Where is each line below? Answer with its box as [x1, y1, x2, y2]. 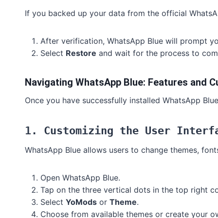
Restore [66, 48, 96, 58]
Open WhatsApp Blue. [40, 173, 120, 183]
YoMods [66, 197, 97, 207]
